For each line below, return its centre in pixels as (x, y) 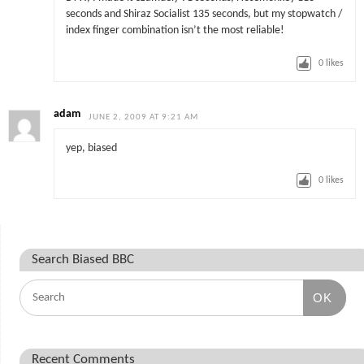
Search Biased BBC (82, 260)
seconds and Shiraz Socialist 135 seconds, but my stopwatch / (204, 15)
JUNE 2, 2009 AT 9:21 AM (144, 118)
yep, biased (91, 148)
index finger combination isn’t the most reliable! (175, 31)
